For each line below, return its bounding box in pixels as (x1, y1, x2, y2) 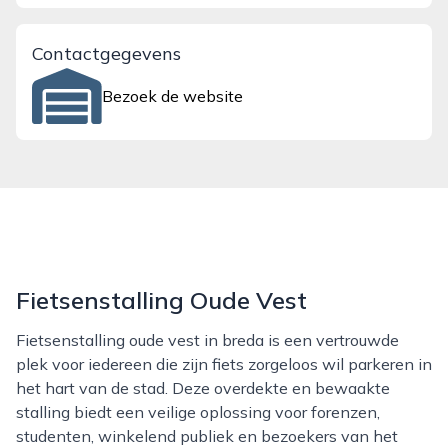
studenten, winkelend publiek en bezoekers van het (16, 426, 398, 446)
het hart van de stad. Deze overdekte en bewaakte (16, 378, 390, 398)
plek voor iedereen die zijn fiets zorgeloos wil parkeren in (16, 354, 432, 374)
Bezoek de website (102, 86, 244, 106)
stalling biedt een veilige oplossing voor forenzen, (16, 402, 380, 422)
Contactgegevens (32, 42, 181, 65)
